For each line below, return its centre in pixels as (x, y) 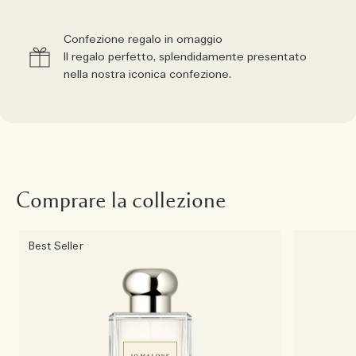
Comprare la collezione (121, 200)
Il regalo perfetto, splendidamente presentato (185, 57)
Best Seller (56, 247)
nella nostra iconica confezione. (147, 75)
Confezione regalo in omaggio (143, 40)
